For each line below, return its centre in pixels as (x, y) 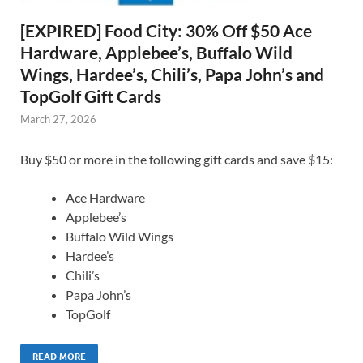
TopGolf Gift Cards (91, 96)
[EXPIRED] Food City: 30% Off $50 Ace (166, 30)
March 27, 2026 (58, 119)
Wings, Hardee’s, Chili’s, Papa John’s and (172, 74)
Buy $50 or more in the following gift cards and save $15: (177, 160)
